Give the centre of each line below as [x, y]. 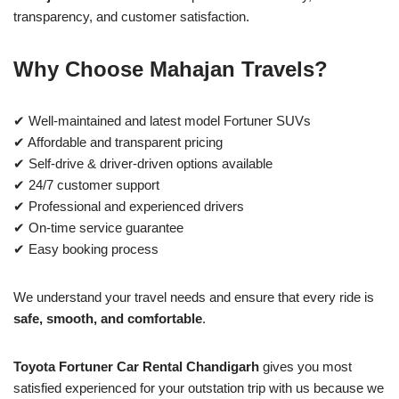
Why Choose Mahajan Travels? [171, 69]
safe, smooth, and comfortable [108, 318]
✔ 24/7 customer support [86, 184]
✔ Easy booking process [86, 248]
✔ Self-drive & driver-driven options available [143, 163]
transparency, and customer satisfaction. [131, 16]
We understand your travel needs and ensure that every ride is [194, 297]
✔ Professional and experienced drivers [129, 206]
